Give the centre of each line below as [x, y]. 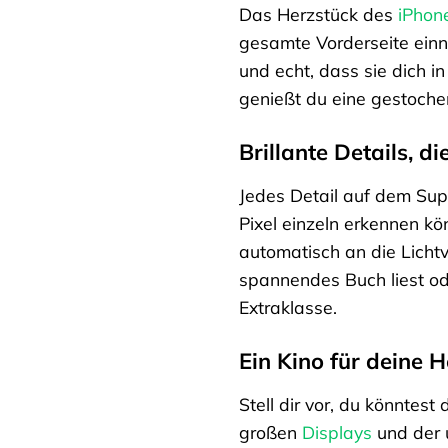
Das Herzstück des [318, 14]
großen [270, 432]
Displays [337, 432]
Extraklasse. [288, 307]
